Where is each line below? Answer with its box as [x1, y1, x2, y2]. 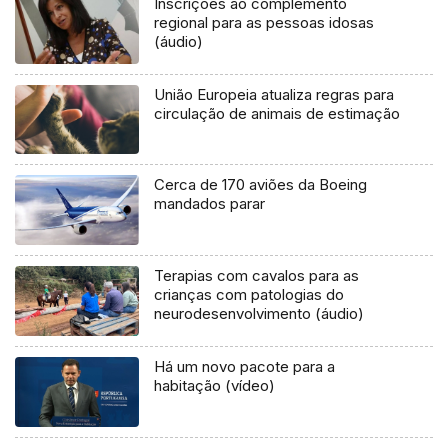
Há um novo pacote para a [154, 357, 336, 377]
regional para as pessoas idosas [154, 12, 375, 32]
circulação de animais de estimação [154, 103, 401, 123]
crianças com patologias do [154, 285, 345, 305]
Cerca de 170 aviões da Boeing [154, 175, 368, 195]
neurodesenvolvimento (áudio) [154, 304, 365, 324]
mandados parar [154, 194, 266, 214]
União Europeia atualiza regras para [154, 84, 395, 104]
